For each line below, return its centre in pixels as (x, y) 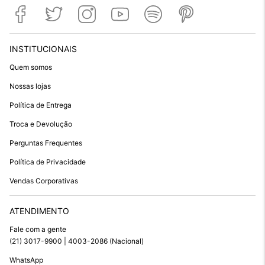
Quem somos (31, 67)
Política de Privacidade (48, 162)
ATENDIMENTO (39, 211)
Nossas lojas (30, 86)
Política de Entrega (41, 105)
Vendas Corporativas (44, 181)
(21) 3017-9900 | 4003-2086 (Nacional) (77, 241)
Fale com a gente (38, 230)
